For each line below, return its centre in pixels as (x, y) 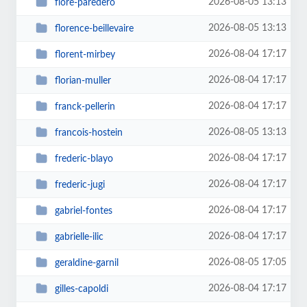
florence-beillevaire (94, 28)
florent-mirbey (85, 54)
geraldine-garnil (86, 263)
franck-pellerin (85, 107)
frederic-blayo (84, 159)
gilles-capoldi (81, 289)
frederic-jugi (79, 185)
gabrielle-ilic (79, 237)
